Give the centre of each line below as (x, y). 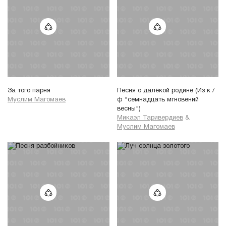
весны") (129, 109)
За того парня (29, 91)
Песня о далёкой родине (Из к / (165, 91)
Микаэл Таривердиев (150, 118)
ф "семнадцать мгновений (158, 100)
